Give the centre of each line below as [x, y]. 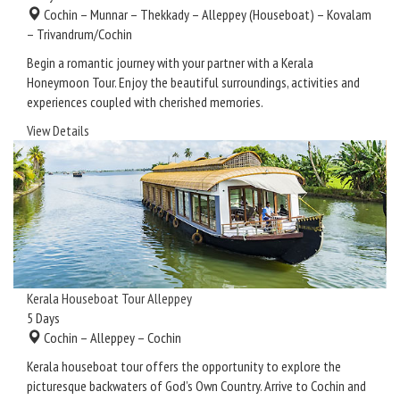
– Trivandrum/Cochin [79, 33]
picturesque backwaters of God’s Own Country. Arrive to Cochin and [196, 385]
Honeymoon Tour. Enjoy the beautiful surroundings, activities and [193, 82]
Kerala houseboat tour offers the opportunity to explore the [184, 366]
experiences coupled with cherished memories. [145, 101]
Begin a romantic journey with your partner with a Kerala [170, 62]
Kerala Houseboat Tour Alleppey [109, 298]
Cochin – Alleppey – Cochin [111, 337]
